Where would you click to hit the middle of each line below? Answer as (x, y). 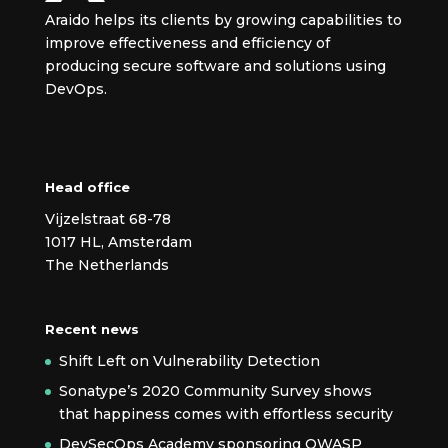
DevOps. (75, 88)
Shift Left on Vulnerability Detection (189, 361)
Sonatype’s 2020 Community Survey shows (215, 391)
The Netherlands (106, 265)
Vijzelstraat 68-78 (107, 219)
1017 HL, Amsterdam (118, 242)
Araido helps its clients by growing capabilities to (223, 19)
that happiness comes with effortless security (225, 414)
